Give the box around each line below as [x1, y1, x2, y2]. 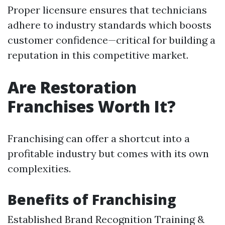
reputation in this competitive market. [8, 49, 188, 61]
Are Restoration [8, 76, 137, 98]
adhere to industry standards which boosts [8, 19, 211, 31]
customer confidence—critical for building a [8, 34, 215, 46]
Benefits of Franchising [8, 190, 176, 209]
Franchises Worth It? [8, 95, 176, 117]
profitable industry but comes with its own [8, 147, 209, 160]
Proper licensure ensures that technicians [8, 4, 207, 16]
